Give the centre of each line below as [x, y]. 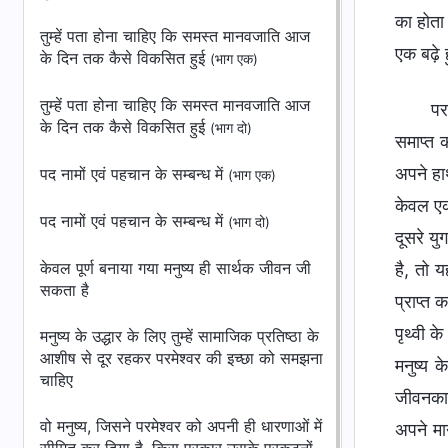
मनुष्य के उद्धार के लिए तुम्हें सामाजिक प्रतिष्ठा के [179, 336]
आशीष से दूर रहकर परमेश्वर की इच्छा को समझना [181, 358]
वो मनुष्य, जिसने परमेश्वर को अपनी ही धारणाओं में [181, 426]
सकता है [64, 290]
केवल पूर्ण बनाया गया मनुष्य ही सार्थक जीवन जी [175, 268]
